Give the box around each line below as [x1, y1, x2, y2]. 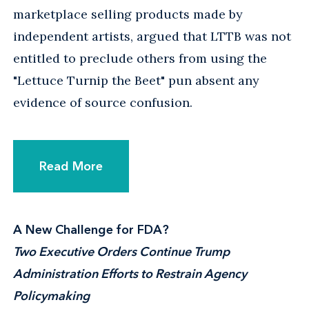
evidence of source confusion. [13, 94, 192, 110]
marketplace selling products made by [13, 6, 243, 22]
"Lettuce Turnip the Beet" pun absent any [13, 72, 259, 88]
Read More [39, 158, 103, 174]
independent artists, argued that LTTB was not [13, 28, 291, 44]
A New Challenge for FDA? [13, 221, 169, 237]
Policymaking [13, 288, 90, 303]
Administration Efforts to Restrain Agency [13, 266, 247, 281]
